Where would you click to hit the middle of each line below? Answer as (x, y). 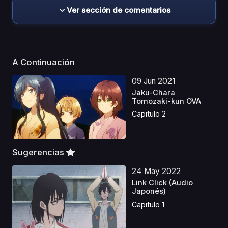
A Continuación (45, 62)
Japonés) (149, 192)
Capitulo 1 (148, 204)
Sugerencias (39, 152)
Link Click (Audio (163, 183)
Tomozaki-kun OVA (167, 101)
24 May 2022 (156, 172)
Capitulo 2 (149, 114)
